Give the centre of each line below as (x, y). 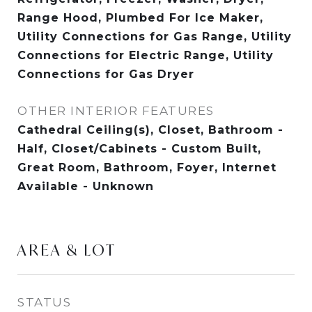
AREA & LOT (67, 250)
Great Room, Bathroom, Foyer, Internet (147, 167)
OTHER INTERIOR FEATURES (116, 111)
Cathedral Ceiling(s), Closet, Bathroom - (150, 130)
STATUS (44, 302)
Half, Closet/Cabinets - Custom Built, (139, 149)
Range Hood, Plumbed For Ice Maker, (140, 18)
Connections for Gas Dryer (106, 74)
